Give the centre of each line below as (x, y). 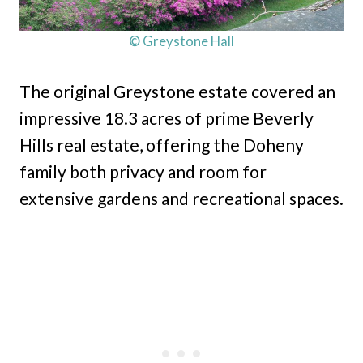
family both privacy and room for (143, 172)
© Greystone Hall (181, 41)
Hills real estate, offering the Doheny (162, 145)
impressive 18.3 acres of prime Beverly (167, 118)
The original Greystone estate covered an (177, 92)
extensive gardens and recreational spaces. (181, 199)
